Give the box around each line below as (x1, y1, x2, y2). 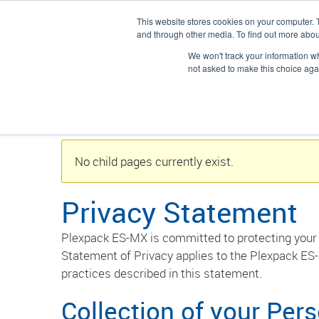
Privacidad (61, 61, 99, 72)
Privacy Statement (61, 193, 298, 231)
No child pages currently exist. (75, 153, 234, 169)
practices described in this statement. (61, 265, 262, 281)
